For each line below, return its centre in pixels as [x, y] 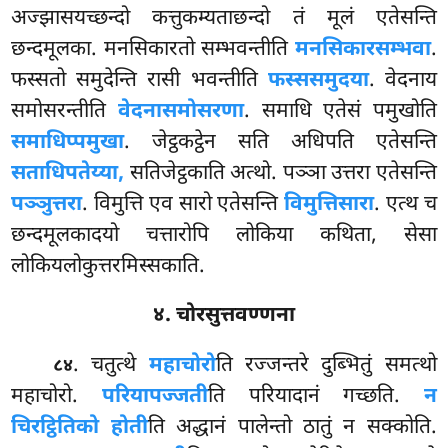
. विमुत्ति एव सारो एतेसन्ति [183, 204]
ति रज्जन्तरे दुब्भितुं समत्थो [326, 366]
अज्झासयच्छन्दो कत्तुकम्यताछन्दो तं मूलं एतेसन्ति [224, 18]
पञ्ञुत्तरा [47, 204]
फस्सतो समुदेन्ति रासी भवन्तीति [139, 80]
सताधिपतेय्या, [68, 173]
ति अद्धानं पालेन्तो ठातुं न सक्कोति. [292, 428]
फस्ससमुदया [318, 80]
